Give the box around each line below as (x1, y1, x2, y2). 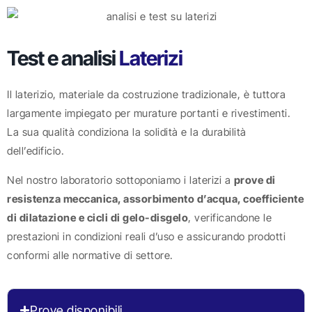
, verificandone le (188, 210, 272, 224)
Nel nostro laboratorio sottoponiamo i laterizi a (7, 173, 234, 187)
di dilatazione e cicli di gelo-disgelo (7, 210, 188, 224)
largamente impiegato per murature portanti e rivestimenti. (7, 107, 290, 120)
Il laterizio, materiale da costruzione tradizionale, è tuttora (7, 88, 286, 102)
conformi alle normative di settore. (7, 248, 173, 262)
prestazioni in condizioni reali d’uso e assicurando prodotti (7, 229, 286, 243)
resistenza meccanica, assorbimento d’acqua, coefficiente (7, 192, 304, 205)
